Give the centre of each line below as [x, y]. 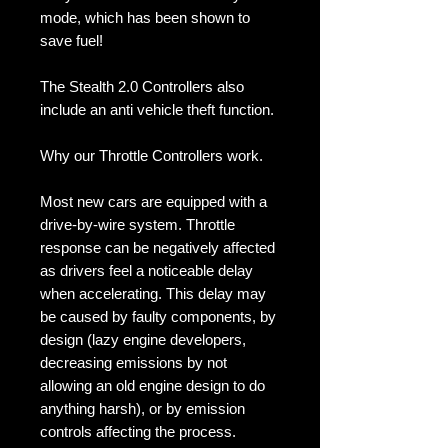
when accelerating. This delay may [153, 293]
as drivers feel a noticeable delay [146, 270]
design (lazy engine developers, [143, 339]
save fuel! [71, 40]
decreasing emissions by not [133, 362]
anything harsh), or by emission [142, 408]
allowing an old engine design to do [152, 385]
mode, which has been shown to [145, 17]
